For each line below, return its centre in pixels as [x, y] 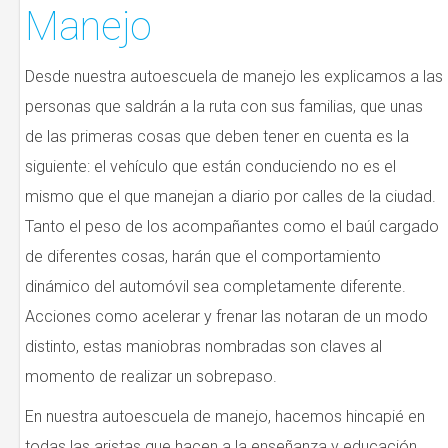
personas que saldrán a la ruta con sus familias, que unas [224, 107]
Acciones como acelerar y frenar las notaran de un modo [226, 317]
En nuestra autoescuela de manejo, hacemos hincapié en [225, 417]
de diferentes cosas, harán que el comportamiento [203, 257]
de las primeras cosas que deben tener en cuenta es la [217, 137]
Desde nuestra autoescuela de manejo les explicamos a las [234, 77]
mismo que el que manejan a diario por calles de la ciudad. [230, 197]
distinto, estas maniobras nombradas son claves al [203, 347]
